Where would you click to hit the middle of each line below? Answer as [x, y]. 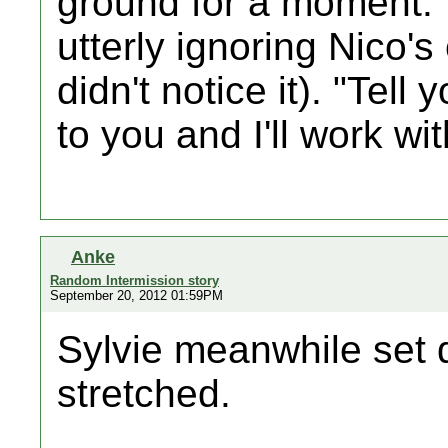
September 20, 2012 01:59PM [136, 295]
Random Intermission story [134, 280]
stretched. [144, 393]
